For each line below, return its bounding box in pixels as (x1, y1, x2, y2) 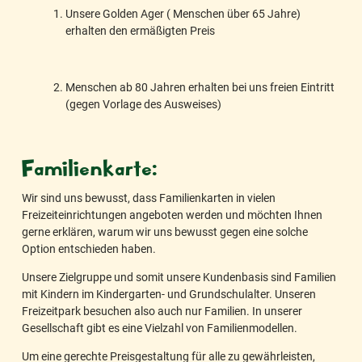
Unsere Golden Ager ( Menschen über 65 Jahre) (65, 5, 301, 21)
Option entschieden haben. (22, 240, 156, 256)
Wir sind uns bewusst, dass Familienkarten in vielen (22, 189, 276, 205)
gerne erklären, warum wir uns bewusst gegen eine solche (22, 223, 308, 239)
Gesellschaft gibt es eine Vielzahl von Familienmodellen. (22, 320, 297, 336)
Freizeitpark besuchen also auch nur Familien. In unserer (22, 303, 302, 319)
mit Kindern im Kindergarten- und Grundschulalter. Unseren (22, 286, 316, 302)
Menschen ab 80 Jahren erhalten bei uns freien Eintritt (65, 79, 335, 95)
